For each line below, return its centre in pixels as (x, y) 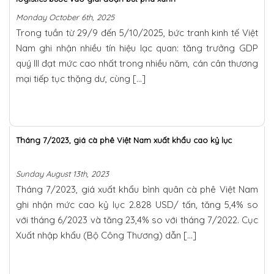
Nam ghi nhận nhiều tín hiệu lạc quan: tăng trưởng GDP (137, 48)
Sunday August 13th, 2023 (62, 173)
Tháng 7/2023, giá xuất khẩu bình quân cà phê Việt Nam (137, 189)
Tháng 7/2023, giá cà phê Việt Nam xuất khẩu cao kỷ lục (124, 140)
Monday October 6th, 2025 (65, 17)
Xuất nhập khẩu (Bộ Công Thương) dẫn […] (106, 235)
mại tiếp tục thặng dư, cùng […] (81, 78)
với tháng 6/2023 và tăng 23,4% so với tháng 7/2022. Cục (137, 220)
